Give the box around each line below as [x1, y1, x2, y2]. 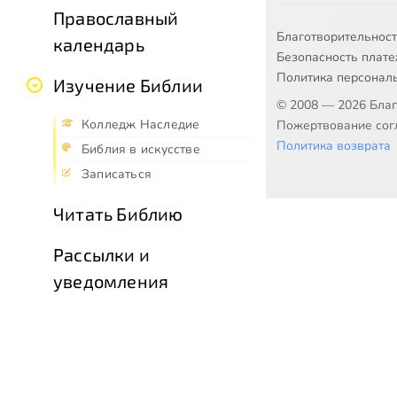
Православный [53, 6, 179, 28]
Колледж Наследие [82, 115, 200, 133]
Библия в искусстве [82, 140, 200, 158]
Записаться [82, 165, 152, 183]
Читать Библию [53, 202, 183, 224]
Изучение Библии [53, 74, 203, 96]
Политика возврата [276, 136, 391, 154]
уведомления [53, 269, 169, 292]
